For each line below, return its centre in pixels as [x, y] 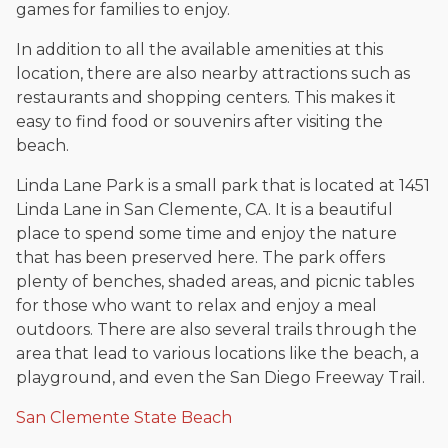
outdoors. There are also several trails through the [216, 330]
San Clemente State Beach [124, 418]
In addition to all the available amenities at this [199, 50]
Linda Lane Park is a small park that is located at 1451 [223, 186]
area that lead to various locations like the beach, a [217, 354]
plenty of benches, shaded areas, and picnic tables [215, 282]
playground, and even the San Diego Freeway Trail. [220, 378]
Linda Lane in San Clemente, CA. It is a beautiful [204, 210]
